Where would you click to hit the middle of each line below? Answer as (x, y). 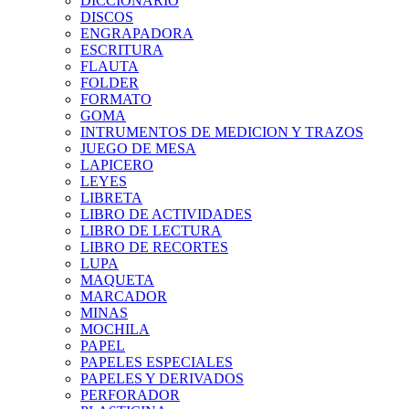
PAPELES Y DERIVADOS (162, 378)
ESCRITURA (122, 50)
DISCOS (107, 17)
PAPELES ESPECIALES (157, 362)
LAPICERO (117, 165)
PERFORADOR (130, 395)
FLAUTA (110, 66)
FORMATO (116, 99)
